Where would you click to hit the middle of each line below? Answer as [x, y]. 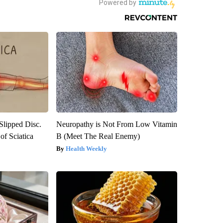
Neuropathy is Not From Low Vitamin [116, 124]
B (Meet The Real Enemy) [98, 136]
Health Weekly [86, 148]
